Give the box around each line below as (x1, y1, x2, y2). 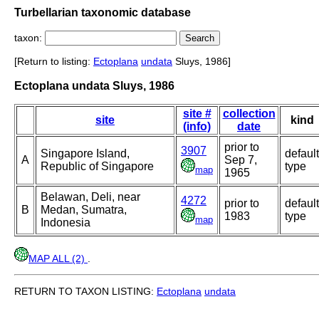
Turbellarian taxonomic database (14, 6, 191, 19)
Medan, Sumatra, (41, 204, 127, 216)
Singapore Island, (41, 147, 130, 160)
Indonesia (41, 216, 90, 229)
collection (222, 108, 276, 120)
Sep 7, (224, 154, 257, 167)
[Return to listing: (14, 56, 93, 68)
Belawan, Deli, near (41, 191, 140, 204)
